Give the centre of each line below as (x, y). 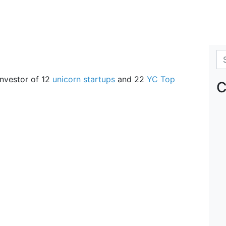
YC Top (161, 79)
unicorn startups (84, 79)
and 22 (131, 79)
